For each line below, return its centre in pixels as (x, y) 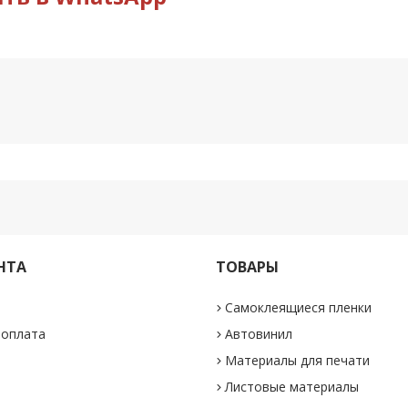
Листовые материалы (292, 387)
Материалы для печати (298, 360)
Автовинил (259, 334)
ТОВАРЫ (248, 267)
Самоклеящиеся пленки (299, 307)
